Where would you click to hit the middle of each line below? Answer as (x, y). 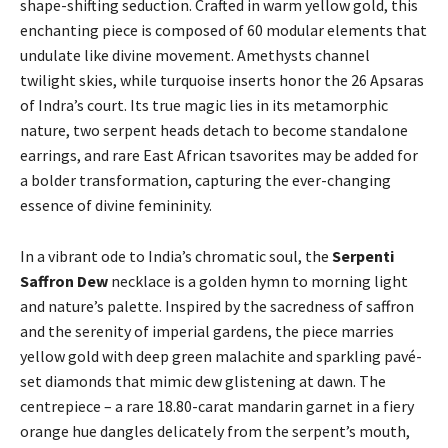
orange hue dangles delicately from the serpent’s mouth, (215, 431)
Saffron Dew (65, 281)
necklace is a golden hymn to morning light (259, 281)
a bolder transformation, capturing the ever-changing (205, 180)
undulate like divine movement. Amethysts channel (195, 55)
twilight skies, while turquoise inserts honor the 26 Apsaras (222, 80)
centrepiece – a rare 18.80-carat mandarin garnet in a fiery (217, 406)
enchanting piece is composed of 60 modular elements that (223, 30)
